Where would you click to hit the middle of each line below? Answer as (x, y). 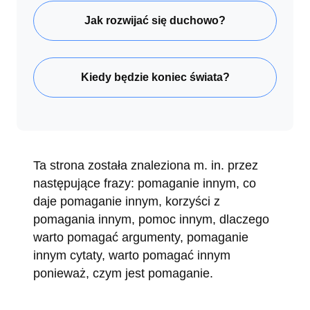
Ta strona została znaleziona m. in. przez (146, 165)
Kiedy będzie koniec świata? (155, 77)
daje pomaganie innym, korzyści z (127, 201)
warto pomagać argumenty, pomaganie (141, 237)
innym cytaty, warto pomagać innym (132, 255)
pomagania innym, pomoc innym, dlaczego (151, 219)
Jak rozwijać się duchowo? (155, 20)
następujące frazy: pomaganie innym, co (145, 183)
